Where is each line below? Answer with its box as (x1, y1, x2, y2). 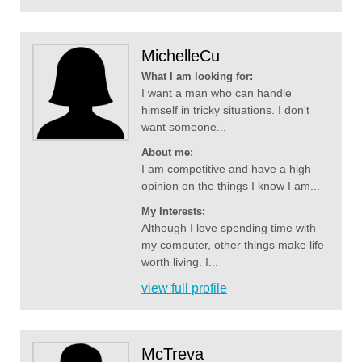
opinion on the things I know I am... (141, 179, 320, 193)
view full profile (141, 281, 227, 296)
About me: (141, 146, 193, 159)
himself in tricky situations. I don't (141, 103, 309, 117)
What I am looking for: (141, 70, 253, 83)
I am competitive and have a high (141, 162, 311, 176)
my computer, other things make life (141, 238, 324, 252)
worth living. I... (141, 255, 218, 269)
